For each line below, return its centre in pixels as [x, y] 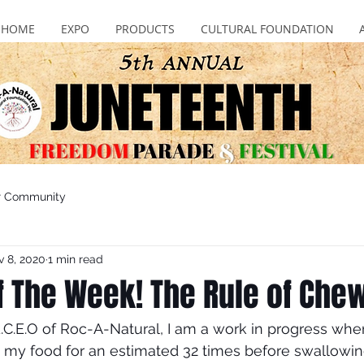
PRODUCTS [145, 29]
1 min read [76, 259]
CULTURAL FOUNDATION [267, 29]
